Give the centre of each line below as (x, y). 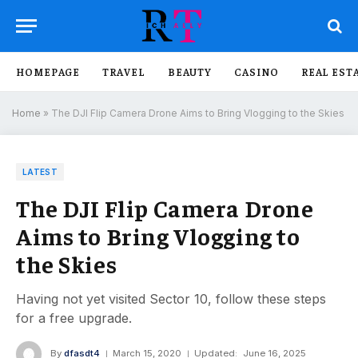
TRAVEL (124, 72)
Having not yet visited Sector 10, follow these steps (171, 299)
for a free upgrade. (74, 318)
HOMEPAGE (48, 72)
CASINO (257, 72)
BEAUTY (190, 72)
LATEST (40, 172)
